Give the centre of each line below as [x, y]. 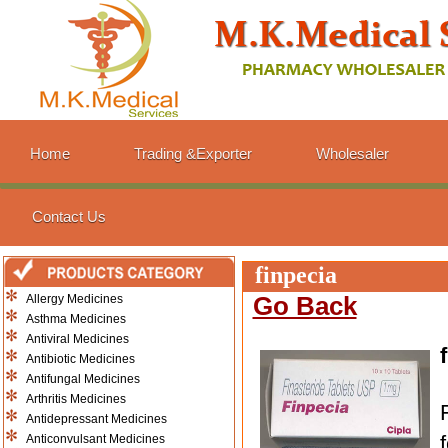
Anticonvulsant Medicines [95, 439]
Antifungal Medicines [82, 379]
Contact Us [69, 216]
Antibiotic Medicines [80, 359]
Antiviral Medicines [77, 339]
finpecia [289, 275]
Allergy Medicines [74, 299]
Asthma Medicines [75, 319]
